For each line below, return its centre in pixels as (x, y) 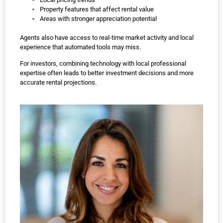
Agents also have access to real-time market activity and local (107, 37)
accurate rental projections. (58, 83)
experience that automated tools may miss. (80, 47)
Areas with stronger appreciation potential (98, 18)
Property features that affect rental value (97, 9)
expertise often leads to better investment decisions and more (107, 73)
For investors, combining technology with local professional (103, 64)
